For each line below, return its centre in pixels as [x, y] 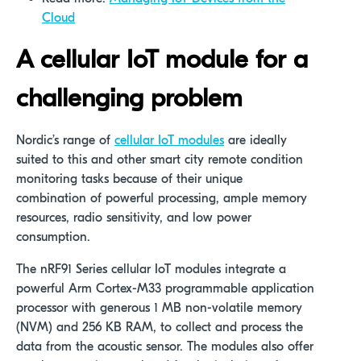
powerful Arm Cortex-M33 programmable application [165, 289]
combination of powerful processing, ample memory [162, 199]
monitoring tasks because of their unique [129, 179]
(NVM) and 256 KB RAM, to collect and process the [160, 328]
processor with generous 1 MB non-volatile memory [159, 308]
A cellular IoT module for [155, 60]
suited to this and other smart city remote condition [160, 160]
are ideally [255, 141]
